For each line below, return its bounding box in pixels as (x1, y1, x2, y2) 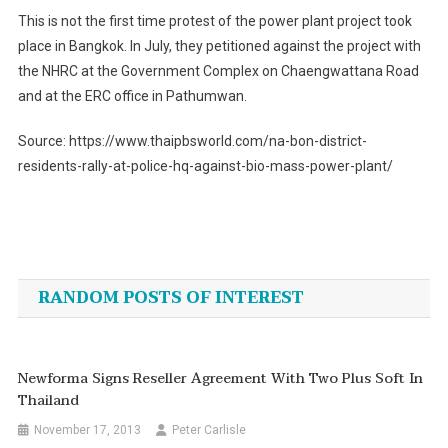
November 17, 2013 (34, 423, 142, 438)
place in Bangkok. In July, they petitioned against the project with (17, 38, 421, 55)
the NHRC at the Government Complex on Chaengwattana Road (17, 63, 419, 80)
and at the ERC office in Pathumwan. (17, 88, 247, 105)
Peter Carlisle (172, 423, 247, 438)
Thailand (18, 389, 80, 413)
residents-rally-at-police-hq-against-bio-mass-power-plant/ (17, 158, 393, 175)
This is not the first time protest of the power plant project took (17, 13, 412, 30)
